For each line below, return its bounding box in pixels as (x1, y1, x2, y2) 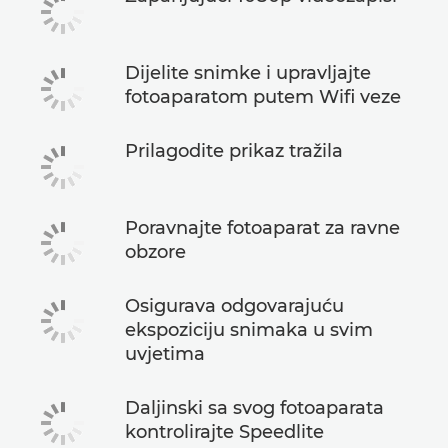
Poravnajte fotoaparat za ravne (125, 216, 400, 239)
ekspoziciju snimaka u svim (125, 318, 373, 341)
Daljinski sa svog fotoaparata (125, 396, 384, 419)
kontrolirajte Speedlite (125, 420, 324, 443)
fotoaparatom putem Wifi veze (125, 85, 401, 108)
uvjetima (125, 342, 205, 365)
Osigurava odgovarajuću (125, 294, 344, 317)
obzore (125, 240, 186, 263)
